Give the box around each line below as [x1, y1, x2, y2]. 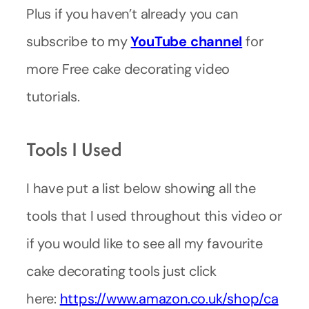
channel [190, 32, 243, 51]
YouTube [130, 32, 187, 51]
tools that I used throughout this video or [26, 207, 282, 226]
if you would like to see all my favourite [26, 235, 263, 253]
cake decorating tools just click [26, 262, 217, 281]
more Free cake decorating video [26, 60, 230, 79]
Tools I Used [26, 135, 122, 163]
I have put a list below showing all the [26, 179, 256, 198]
